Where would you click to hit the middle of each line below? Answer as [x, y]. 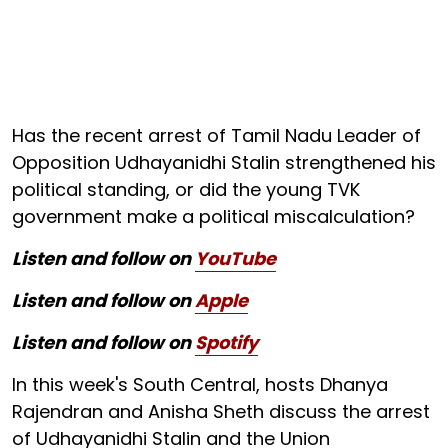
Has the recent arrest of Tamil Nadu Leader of [216, 135]
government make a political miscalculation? [213, 216]
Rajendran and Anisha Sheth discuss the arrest [221, 411]
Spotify [226, 342]
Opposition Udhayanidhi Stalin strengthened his [224, 162]
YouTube [235, 258]
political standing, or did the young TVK [186, 189]
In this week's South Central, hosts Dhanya [200, 384]
